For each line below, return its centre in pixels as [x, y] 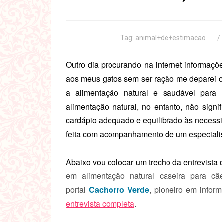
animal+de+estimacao [170, 38]
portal [77, 190]
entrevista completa [100, 203]
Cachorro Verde [119, 190]
